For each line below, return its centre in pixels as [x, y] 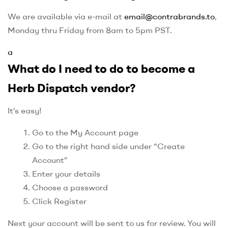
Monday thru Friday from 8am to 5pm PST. [90, 30]
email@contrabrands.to [169, 16]
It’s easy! [25, 111]
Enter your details [66, 174]
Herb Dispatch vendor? [72, 88]
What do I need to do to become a [101, 68]
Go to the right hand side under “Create [108, 146]
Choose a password [70, 188]
